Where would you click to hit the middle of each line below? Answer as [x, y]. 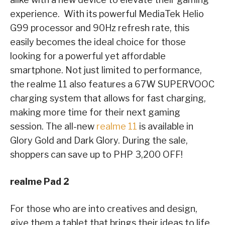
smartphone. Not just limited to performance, [106, 70]
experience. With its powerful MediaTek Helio [107, 14]
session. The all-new [53, 126]
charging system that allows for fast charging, [108, 98]
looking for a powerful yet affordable [88, 56]
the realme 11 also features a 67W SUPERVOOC [112, 84]
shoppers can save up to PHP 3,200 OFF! [96, 154]
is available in [165, 126]
